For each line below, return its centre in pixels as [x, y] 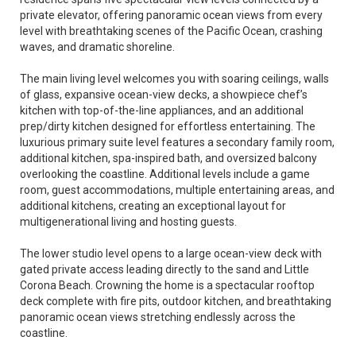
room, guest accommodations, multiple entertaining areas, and [177, 190]
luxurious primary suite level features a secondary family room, [177, 142]
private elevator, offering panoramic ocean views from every [171, 15]
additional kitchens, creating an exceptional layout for [153, 206]
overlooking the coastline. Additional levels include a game [165, 174]
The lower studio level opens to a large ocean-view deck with [171, 253]
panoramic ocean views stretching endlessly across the [158, 317]
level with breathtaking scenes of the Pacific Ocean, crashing [171, 31]
